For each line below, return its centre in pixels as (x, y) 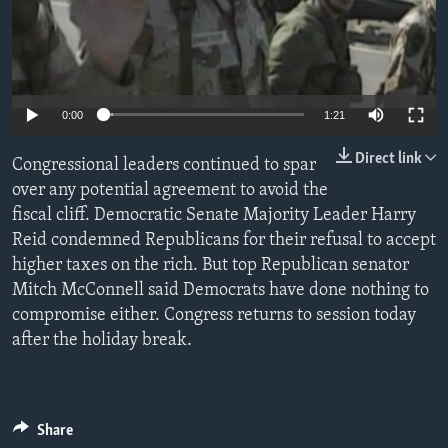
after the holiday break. (102, 340)
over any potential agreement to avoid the (170, 190)
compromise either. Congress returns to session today (214, 315)
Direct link (388, 158)
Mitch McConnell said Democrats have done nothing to (220, 290)
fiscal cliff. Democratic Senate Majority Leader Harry (214, 215)
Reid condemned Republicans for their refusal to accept (224, 240)
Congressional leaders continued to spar (164, 165)
